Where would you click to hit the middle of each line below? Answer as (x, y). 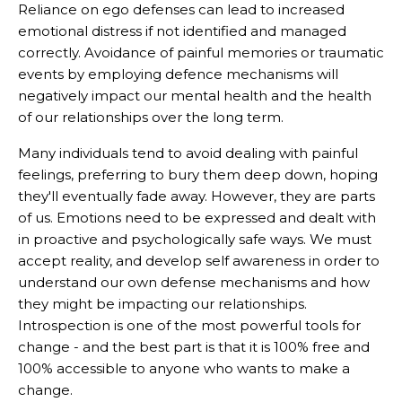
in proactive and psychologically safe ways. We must (195, 239)
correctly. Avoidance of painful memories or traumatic (201, 52)
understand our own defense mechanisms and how (194, 282)
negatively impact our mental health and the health (195, 95)
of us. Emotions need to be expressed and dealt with (197, 217)
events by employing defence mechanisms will (178, 74)
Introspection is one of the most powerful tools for (189, 325)
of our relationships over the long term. (151, 117)
